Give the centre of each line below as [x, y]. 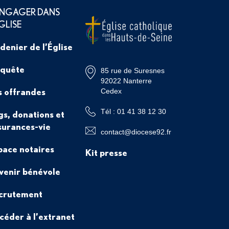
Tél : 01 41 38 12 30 [133, 111]
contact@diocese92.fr [136, 132]
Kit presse [106, 152]
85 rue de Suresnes [132, 71]
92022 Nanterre [126, 81]
